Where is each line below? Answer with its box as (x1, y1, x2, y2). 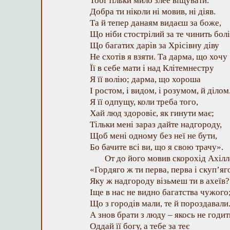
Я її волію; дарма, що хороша (90, 74, 201, 84)
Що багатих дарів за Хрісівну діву (90, 41, 219, 50)
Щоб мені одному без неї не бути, (90, 131, 217, 141)
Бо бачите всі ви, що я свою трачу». (90, 142, 223, 152)
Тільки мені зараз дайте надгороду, (90, 120, 222, 129)
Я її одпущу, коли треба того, (90, 97, 198, 107)
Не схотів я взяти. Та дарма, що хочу (90, 52, 227, 62)
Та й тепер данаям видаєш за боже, (90, 18, 221, 28)
